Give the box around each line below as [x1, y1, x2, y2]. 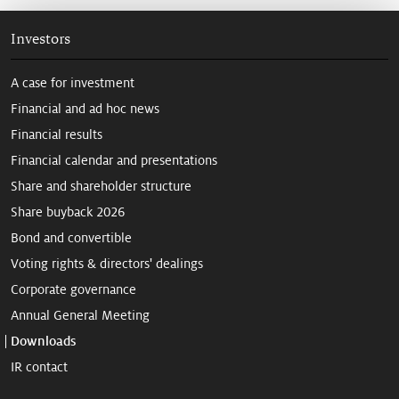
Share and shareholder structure [11, 177, 191, 194]
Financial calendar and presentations [11, 151, 217, 168]
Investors [11, 29, 70, 47]
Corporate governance [11, 281, 136, 297]
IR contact [11, 358, 68, 375]
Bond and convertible [11, 229, 132, 246]
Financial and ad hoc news [11, 100, 159, 117]
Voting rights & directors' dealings [11, 255, 203, 272]
